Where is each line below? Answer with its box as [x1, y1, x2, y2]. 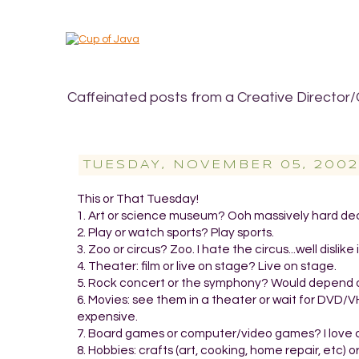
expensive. [77, 309, 138, 323]
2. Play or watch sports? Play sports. [77, 225, 274, 239]
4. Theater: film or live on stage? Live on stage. [77, 259, 337, 272]
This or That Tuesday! [77, 192, 199, 205]
